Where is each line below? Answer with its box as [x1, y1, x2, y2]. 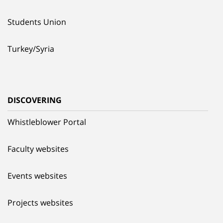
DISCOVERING [7, 94, 62, 106]
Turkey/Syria [7, 43, 54, 54]
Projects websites [7, 197, 73, 208]
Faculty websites [7, 143, 69, 154]
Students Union [7, 16, 66, 27]
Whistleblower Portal [7, 116, 86, 127]
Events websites [7, 170, 67, 181]
